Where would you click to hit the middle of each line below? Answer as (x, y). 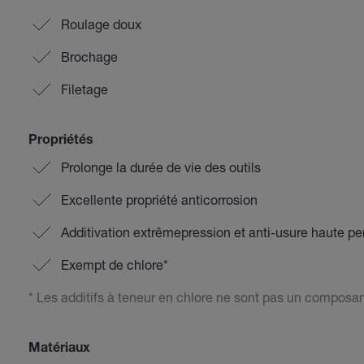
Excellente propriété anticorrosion (159, 199)
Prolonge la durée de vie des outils (160, 167)
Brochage (89, 56)
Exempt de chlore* (114, 264)
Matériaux (59, 349)
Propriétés (61, 141)
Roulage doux (101, 24)
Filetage (84, 89)
